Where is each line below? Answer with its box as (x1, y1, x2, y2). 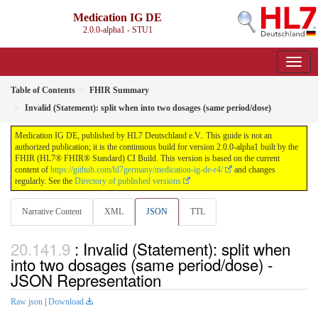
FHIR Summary (89, 85, 149, 95)
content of (15, 165, 50, 175)
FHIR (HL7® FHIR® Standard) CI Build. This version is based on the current (15, 153, 280, 163)
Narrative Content (22, 207, 82, 216)
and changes (232, 165, 275, 175)
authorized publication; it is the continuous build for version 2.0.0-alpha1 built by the (15, 142, 298, 152)
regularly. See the (15, 176, 75, 186)
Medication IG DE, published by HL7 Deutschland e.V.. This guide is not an (15, 131, 272, 141)
